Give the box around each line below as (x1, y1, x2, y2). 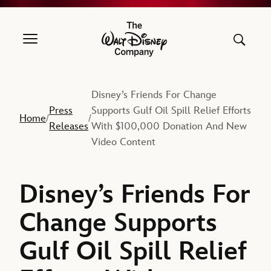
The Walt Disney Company (133, 39, 230, 50)
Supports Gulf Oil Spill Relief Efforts (91, 105, 252, 117)
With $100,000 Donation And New (91, 120, 247, 133)
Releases (49, 120, 89, 133)
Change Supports (19, 208, 218, 238)
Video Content (91, 136, 156, 149)
